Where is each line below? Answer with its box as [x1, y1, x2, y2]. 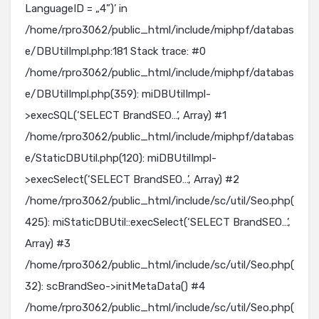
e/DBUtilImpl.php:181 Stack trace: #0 [25, 45, 206, 58]
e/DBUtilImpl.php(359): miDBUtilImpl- [25, 88, 211, 100]
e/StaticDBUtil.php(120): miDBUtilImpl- [25, 152, 216, 164]
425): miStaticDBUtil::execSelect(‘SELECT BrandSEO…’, [25, 216, 291, 229]
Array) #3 [25, 237, 70, 250]
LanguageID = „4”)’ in [25, 2, 127, 15]
